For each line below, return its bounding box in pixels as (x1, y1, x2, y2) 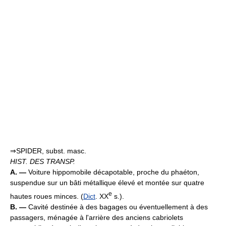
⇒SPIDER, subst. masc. (10, 147, 86, 155)
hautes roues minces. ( (10, 192, 83, 200)
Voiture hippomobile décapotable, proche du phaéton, (28, 168, 199, 176)
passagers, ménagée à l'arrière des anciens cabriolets (10, 213, 183, 221)
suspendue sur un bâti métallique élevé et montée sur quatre (10, 179, 204, 187)
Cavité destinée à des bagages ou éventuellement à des (28, 202, 208, 211)
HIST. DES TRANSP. (10, 157, 75, 165)
